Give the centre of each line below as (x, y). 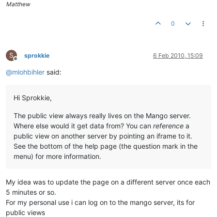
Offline (24, 62)
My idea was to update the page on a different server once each (108, 182)
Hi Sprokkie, (33, 98)
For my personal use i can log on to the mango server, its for (100, 202)
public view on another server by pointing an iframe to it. (103, 136)
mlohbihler (28, 72)
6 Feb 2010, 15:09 (178, 55)
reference (168, 126)
